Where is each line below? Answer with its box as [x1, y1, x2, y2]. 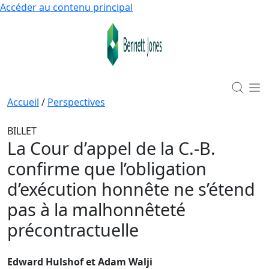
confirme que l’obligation [7, 156, 207, 180]
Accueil [7, 95, 39, 109]
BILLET [7, 124, 37, 138]
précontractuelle [7, 217, 139, 241]
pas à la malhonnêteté [7, 197, 186, 221]
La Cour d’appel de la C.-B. [7, 136, 216, 160]
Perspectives [47, 95, 105, 109]
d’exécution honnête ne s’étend [7, 177, 255, 201]
